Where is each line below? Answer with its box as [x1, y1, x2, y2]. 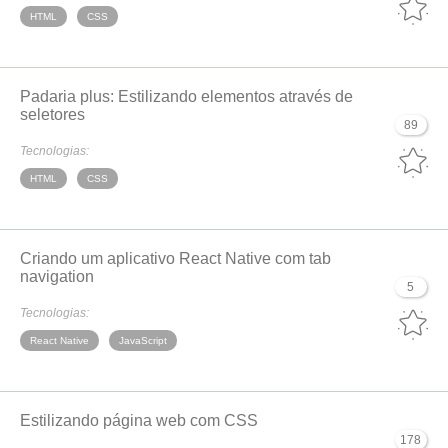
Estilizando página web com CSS [20, 412, 258, 429]
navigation [20, 268, 94, 285]
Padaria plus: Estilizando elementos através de [20, 88, 353, 105]
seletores [20, 106, 85, 123]
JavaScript [119, 335, 167, 346]
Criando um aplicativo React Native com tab [20, 250, 331, 267]
